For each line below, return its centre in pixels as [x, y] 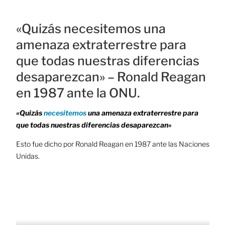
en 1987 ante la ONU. [78, 93]
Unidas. [28, 156]
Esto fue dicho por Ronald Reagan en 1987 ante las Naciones [113, 144]
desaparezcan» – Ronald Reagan [111, 77]
